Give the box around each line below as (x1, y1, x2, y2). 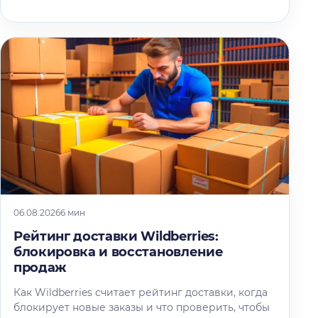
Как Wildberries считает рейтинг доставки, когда (13, 286, 268, 300)
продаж (13, 260, 67, 276)
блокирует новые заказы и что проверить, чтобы (13, 301, 270, 314)
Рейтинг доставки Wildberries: (13, 229, 219, 245)
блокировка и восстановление (13, 244, 224, 261)
